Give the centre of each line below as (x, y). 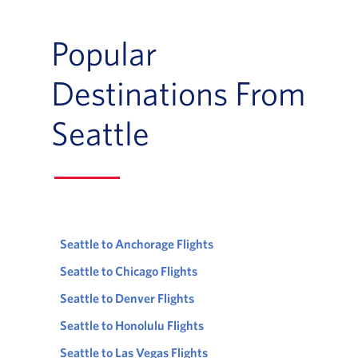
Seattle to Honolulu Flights (131, 325)
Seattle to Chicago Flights (128, 271)
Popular (103, 53)
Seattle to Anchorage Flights (136, 244)
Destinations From (178, 93)
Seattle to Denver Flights (127, 298)
